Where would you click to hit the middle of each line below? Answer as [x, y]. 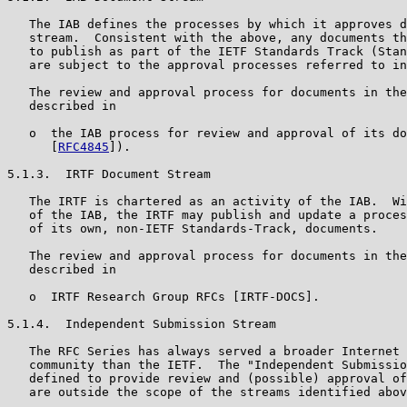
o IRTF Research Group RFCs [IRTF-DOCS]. [164, 296]
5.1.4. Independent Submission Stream [142, 323]
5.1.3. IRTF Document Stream [109, 174]
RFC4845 [84, 146]
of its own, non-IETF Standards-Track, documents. [193, 228]
